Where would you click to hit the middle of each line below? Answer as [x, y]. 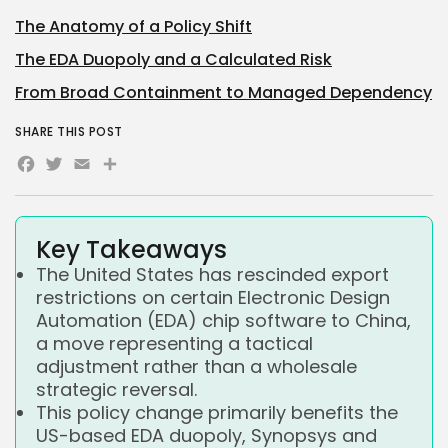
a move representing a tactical [174, 344]
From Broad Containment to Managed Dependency [223, 93]
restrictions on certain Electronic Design [213, 298]
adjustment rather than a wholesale [196, 367]
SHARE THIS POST [69, 132]
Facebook [91, 169]
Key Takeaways [131, 250]
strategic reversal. [116, 390]
